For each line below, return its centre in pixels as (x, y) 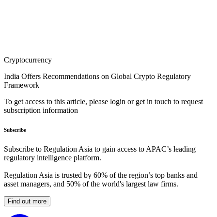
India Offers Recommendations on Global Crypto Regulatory (97, 77)
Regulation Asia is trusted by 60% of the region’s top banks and (101, 175)
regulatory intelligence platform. (53, 158)
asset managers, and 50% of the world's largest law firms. (91, 184)
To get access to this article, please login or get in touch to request (103, 102)
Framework (22, 85)
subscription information (41, 110)
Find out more (27, 201)
